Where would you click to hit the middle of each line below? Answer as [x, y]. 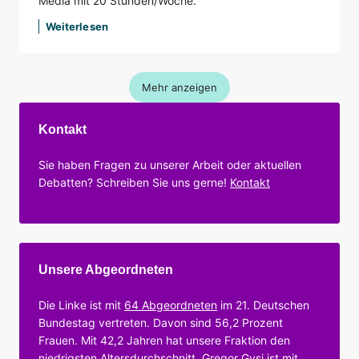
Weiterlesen [77, 27]
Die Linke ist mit [81, 305]
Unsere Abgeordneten [106, 270]
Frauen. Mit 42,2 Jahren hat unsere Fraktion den [164, 341]
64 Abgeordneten [171, 305]
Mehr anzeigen [179, 88]
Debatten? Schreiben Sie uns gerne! [134, 183]
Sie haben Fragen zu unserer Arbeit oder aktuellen [170, 165]
